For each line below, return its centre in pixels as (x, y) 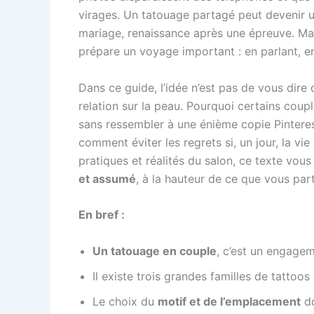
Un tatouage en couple (155, 251)
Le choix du (125, 301)
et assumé (107, 178)
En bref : (102, 215)
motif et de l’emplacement (229, 301)
